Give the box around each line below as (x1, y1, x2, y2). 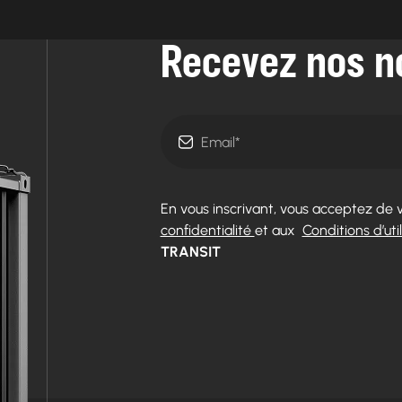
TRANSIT (160, 243, 221, 261)
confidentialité (160, 222, 255, 240)
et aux (254, 222, 302, 240)
